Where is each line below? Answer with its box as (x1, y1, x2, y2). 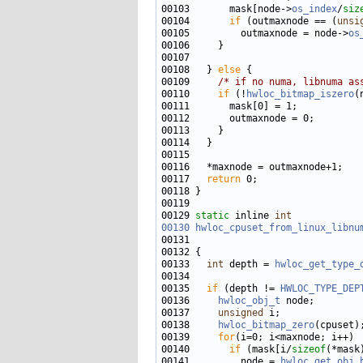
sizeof (292, 344, 326, 355)
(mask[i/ (241, 344, 292, 355)
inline (229, 210, 275, 221)
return (207, 173, 241, 185)
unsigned (218, 307, 263, 318)
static (195, 210, 229, 221)
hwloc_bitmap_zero (218, 319, 314, 331)
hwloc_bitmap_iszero (246, 88, 354, 100)
